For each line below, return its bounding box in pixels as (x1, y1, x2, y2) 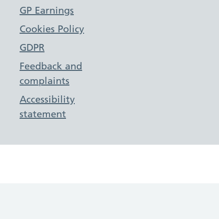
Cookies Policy (20, 23, 84, 35)
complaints (20, 75, 69, 87)
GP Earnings (20, 4, 74, 16)
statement (20, 108, 66, 120)
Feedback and (20, 60, 82, 72)
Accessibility (20, 93, 75, 105)
